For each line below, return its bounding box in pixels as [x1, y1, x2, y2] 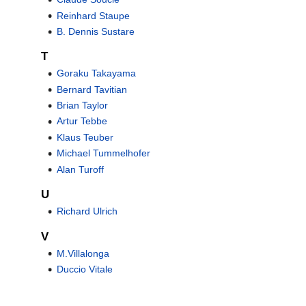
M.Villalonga [56, 247, 109, 259]
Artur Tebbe [56, 115, 107, 127]
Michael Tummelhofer [56, 148, 150, 159]
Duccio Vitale [56, 263, 113, 275]
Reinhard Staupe [56, 10, 130, 21]
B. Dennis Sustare [56, 25, 135, 37]
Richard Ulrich [56, 206, 117, 217]
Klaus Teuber [56, 131, 113, 143]
